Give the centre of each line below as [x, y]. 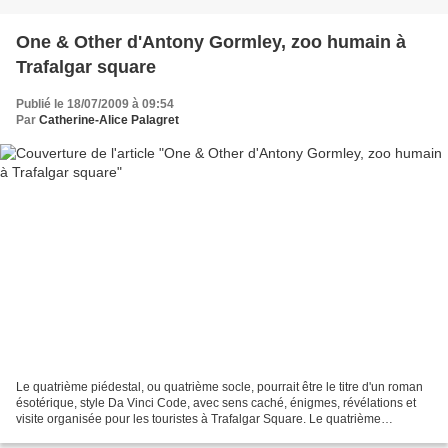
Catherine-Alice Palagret [109, 119]
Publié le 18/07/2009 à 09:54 [95, 103]
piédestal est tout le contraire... [98, 435]
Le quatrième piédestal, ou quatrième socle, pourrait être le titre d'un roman [219, 387]
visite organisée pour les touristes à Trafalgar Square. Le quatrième [198, 419]
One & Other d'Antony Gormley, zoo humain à [211, 41]
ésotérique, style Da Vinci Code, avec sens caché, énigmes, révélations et [216, 403]
